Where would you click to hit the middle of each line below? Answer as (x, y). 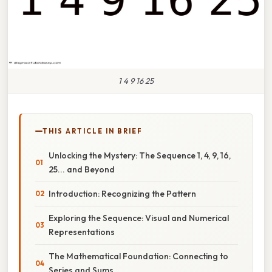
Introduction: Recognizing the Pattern (122, 193)
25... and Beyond (82, 169)
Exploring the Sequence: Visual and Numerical (139, 218)
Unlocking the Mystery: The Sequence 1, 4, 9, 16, (140, 155)
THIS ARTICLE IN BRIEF (93, 131)
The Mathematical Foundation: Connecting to (138, 256)
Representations (82, 232)
